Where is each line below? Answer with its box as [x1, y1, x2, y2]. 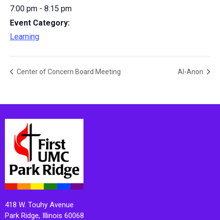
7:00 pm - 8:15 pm [10, 4, 72, 14]
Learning [10, 32, 39, 42]
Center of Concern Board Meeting [15, 68, 121, 76]
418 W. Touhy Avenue [5, 200, 74, 210]
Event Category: [10, 18, 70, 28]
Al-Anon [178, 68, 205, 76]
